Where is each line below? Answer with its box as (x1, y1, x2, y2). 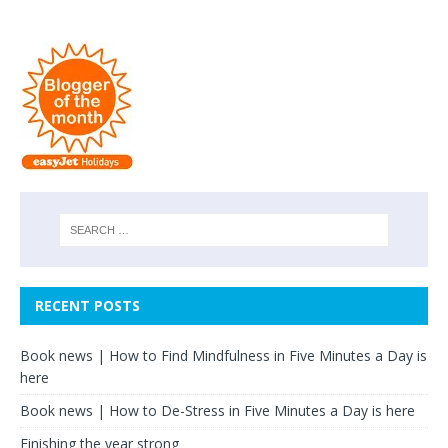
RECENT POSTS (35, 296, 140, 315)
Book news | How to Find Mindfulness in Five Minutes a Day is (20, 346, 427, 365)
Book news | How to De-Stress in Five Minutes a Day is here (20, 401, 415, 420)
